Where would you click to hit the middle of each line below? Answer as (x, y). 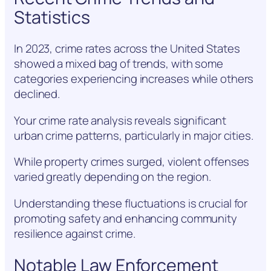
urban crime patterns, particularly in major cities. (134, 135)
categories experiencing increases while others (134, 79)
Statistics (52, 17)
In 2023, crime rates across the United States (127, 49)
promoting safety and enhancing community (126, 218)
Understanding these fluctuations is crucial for (131, 203)
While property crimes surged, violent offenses (132, 162)
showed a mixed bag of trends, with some (119, 64)
